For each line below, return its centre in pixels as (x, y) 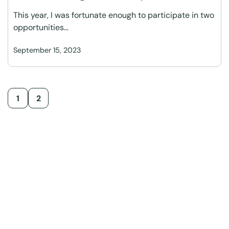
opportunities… (41, 27)
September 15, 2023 (47, 50)
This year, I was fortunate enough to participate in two (114, 15)
